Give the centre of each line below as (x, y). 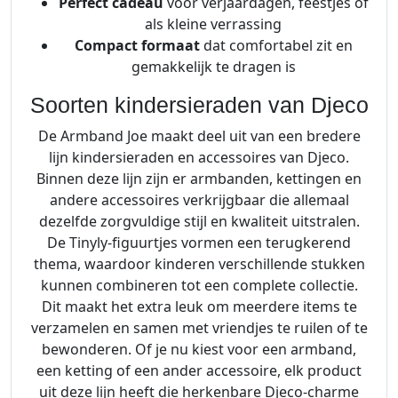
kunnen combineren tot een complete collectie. (199, 286)
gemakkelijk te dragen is (213, 67)
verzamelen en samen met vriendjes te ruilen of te (199, 328)
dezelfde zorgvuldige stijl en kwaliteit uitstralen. (199, 222)
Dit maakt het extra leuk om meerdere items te (199, 307)
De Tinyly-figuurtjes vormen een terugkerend (199, 243)
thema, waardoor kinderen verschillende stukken (199, 264)
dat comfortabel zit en (276, 46)
